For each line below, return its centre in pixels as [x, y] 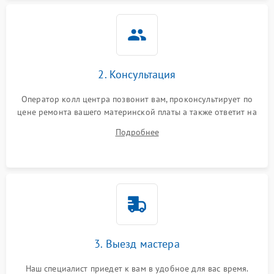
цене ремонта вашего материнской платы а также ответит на [137, 112]
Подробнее [137, 132]
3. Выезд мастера [137, 243]
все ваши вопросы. [137, 124]
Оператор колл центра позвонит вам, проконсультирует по [137, 99]
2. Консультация [137, 74]
